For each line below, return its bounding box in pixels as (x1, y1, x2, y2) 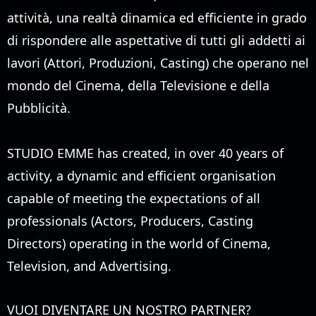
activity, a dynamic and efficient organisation (7, 167, 276, 184)
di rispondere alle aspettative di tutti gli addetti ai (7, 32, 305, 49)
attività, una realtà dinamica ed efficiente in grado (7, 9, 307, 26)
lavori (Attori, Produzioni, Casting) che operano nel (7, 54, 309, 71)
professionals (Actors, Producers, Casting (7, 212, 253, 229)
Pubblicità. (7, 99, 71, 116)
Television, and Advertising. (7, 257, 171, 274)
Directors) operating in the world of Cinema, (7, 235, 271, 252)
